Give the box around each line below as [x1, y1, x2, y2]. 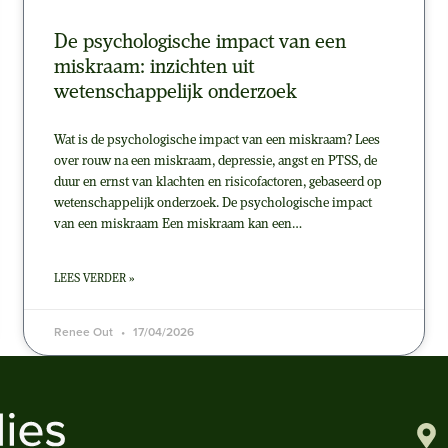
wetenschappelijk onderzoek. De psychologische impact [53, 196, 372, 212]
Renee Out [53, 323, 116, 342]
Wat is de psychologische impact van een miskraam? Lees [53, 133, 380, 149]
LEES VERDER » [53, 273, 134, 286]
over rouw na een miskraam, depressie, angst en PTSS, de [53, 154, 377, 170]
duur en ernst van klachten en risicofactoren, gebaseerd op [53, 175, 382, 191]
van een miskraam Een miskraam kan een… [53, 217, 302, 233]
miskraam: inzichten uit [53, 57, 254, 79]
